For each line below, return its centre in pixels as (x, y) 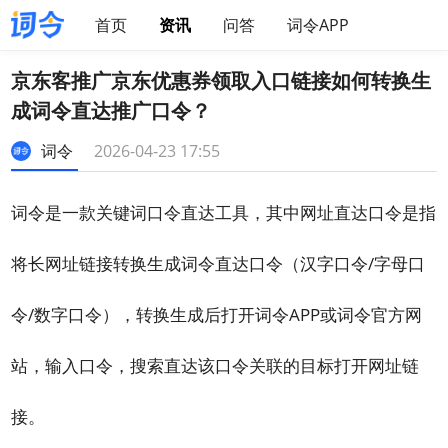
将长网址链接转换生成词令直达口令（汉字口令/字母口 (218, 263)
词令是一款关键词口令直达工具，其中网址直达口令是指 (224, 212)
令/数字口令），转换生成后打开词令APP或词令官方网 (217, 314)
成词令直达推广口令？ (111, 110)
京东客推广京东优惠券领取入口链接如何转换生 (221, 80)
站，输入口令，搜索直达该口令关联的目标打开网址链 (215, 365)
